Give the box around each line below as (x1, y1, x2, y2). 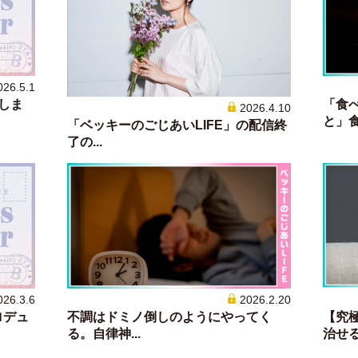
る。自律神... (67, 327, 141, 340)
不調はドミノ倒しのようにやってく (67, 310, 272, 324)
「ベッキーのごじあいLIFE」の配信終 (67, 118, 287, 132)
